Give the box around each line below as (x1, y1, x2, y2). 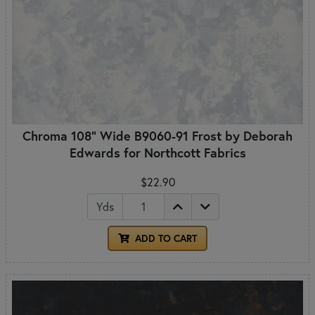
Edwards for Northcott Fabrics (69, 143, 246, 161)
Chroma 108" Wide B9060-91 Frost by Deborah (22, 127, 292, 144)
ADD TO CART (132, 231, 197, 245)
